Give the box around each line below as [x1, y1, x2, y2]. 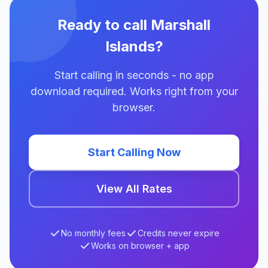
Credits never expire [137, 228, 220, 238]
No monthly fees [60, 228, 126, 238]
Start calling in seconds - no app [54, 69, 214, 81]
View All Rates [96, 182, 172, 195]
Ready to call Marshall [57, 16, 211, 33]
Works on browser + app [90, 240, 190, 251]
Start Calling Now [87, 146, 181, 159]
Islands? [105, 38, 163, 55]
